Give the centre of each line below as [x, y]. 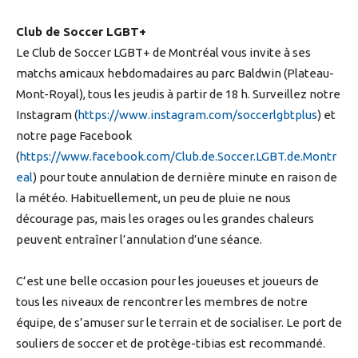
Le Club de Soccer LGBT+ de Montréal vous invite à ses [163, 53]
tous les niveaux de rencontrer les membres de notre [162, 302]
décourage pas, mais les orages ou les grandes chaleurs [165, 219]
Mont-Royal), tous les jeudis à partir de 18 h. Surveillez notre [178, 94]
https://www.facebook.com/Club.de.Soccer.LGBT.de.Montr [178, 157]
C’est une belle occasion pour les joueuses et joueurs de [167, 281]
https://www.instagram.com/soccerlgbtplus [197, 115]
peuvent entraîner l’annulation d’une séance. [139, 240]
